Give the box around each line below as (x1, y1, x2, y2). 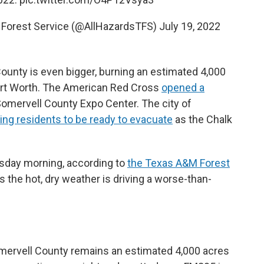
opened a (161, 81, 204, 94)
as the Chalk (173, 113, 232, 126)
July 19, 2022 (159, 20, 220, 32)
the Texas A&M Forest (127, 157, 230, 169)
